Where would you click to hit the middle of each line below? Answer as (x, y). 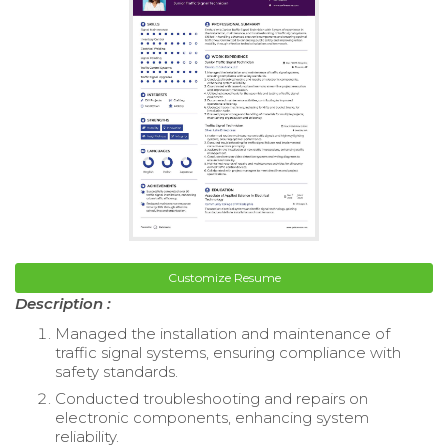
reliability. (87, 436)
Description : (63, 303)
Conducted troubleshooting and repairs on (211, 398)
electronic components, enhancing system (212, 417)
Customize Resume (224, 277)
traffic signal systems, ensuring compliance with (228, 352)
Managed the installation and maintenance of (222, 333)
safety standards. (116, 371)
